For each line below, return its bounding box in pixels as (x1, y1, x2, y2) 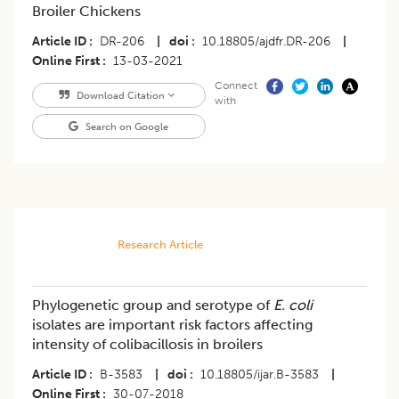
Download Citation (73, 89, 167, 102)
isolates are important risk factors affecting (32, 316, 313, 334)
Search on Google (83, 120, 169, 134)
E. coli (270, 297, 313, 314)
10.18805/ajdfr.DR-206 (202, 34, 330, 50)
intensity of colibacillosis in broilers (32, 336, 263, 354)
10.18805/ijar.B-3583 (200, 367, 319, 383)
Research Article (117, 238, 203, 252)
